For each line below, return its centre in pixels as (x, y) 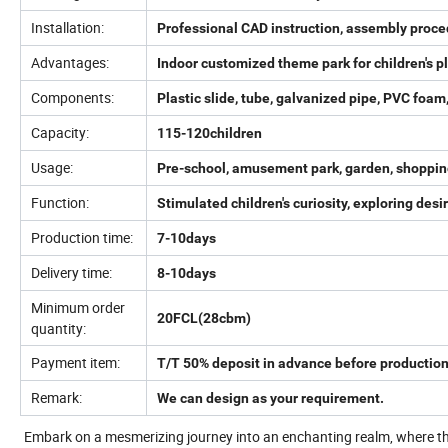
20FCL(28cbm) (204, 317)
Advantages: (70, 62)
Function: (60, 202)
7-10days (186, 237)
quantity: (58, 328)
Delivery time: (71, 272)
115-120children (209, 132)
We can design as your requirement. (270, 397)
